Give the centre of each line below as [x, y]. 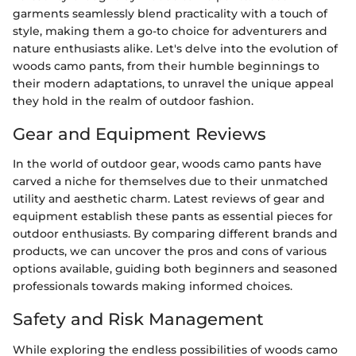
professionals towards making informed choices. [153, 286]
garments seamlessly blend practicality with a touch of [170, 13]
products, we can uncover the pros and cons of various [170, 251]
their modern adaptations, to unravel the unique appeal [173, 83]
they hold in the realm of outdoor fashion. [133, 101]
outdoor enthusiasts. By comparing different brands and [175, 234]
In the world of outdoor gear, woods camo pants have [167, 164]
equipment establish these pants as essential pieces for [173, 216]
